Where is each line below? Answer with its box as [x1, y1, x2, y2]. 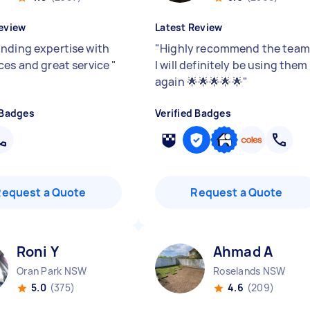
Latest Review [155, 21, 223, 34]
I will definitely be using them [155, 57, 308, 73]
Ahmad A [213, 242, 273, 261]
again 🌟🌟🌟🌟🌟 [155, 74, 243, 89]
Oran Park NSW [17, 264, 87, 277]
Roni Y [17, 242, 59, 261]
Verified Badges [155, 107, 231, 120]
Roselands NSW [213, 264, 286, 277]
